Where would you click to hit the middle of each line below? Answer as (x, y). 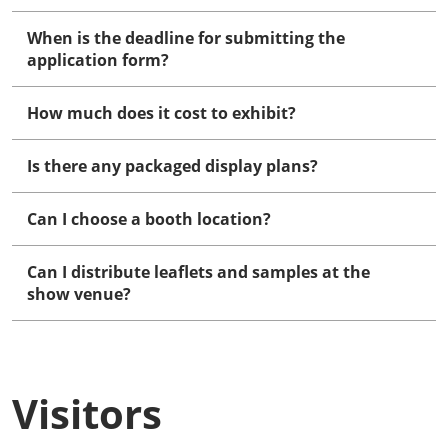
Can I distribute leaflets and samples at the (198, 272)
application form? (98, 60)
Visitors (87, 413)
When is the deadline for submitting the (186, 38)
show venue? (79, 294)
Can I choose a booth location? (149, 219)
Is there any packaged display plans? (172, 166)
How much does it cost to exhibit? (161, 113)
